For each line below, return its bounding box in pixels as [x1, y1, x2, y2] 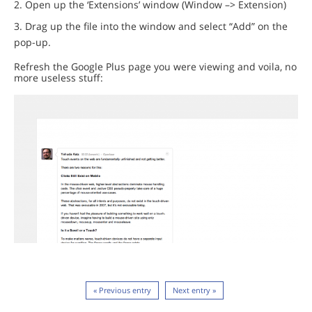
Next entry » [172, 284, 216, 295]
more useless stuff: [14, 70, 103, 84]
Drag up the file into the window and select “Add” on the [25, 19, 288, 33]
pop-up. [14, 35, 51, 49]
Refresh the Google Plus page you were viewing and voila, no [14, 59, 297, 73]
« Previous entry [93, 284, 151, 295]
